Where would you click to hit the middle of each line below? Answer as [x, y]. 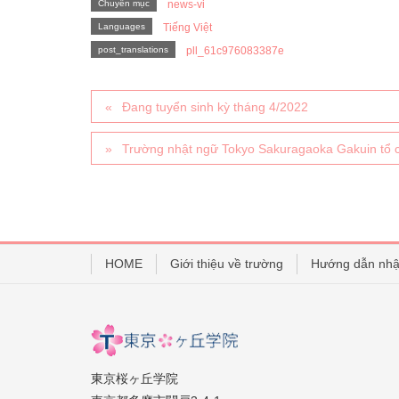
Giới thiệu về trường [227, 263]
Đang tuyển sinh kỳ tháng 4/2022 [216, 106]
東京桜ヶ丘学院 [134, 378]
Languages [122, 26]
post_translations [133, 49]
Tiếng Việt [187, 27]
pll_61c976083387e [235, 50]
